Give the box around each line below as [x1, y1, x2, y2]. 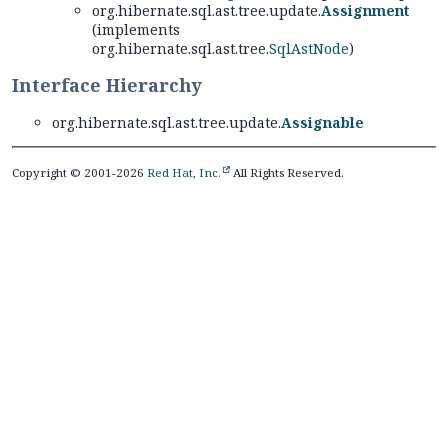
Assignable [281, 112, 364, 132]
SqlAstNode [269, 38, 349, 58]
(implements [92, 19, 180, 39]
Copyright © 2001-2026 [12, 164, 147, 180]
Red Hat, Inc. [147, 164, 221, 180]
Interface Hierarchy [12, 72, 202, 97]
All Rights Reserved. [230, 164, 344, 180]
